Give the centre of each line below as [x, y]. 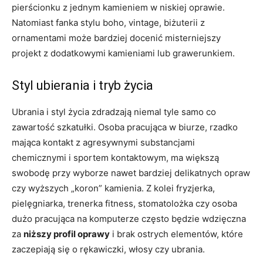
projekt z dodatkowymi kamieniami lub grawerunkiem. [123, 53]
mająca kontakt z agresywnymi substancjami [103, 143]
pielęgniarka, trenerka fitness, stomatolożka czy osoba [124, 204]
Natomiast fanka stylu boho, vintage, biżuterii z [108, 23]
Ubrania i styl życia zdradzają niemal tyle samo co [114, 112]
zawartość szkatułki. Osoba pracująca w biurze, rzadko [125, 127]
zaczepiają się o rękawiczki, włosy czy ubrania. [108, 249]
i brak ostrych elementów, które [176, 234]
